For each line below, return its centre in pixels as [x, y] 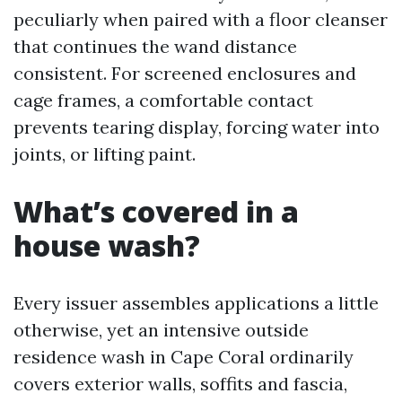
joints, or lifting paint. [105, 154]
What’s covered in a [156, 211]
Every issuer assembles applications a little [196, 303]
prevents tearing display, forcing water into [197, 127]
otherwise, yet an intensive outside [161, 330]
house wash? [107, 245]
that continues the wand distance [155, 46]
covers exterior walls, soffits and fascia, [180, 384]
